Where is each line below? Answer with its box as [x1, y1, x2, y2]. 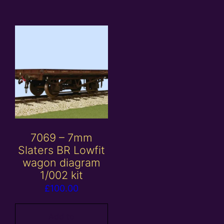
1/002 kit [40, 168, 83, 182]
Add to [48, 211, 75, 222]
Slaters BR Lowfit [18, 143, 105, 157]
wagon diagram [22, 156, 101, 169]
